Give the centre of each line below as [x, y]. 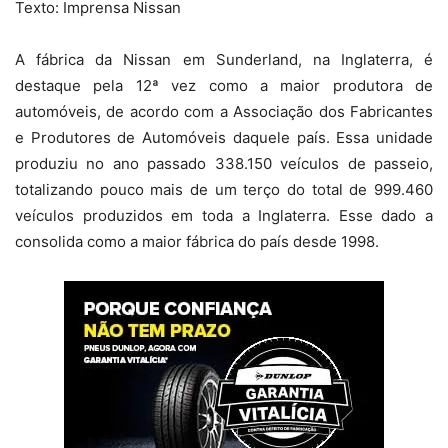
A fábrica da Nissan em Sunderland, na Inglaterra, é [224, 60]
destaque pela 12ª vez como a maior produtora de [224, 86]
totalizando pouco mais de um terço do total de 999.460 [224, 190]
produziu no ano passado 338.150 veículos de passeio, [224, 164]
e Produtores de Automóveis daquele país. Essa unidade [224, 138]
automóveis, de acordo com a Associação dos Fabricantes [224, 112]
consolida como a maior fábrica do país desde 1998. [197, 242]
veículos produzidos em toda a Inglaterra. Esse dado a [224, 216]
